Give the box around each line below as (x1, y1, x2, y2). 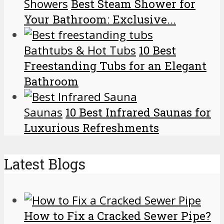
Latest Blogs (4, 154, 85, 173)
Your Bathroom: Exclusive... (24, 11, 176, 26)
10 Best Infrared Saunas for (65, 104, 211, 119)
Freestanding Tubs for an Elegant (24, 58, 206, 73)
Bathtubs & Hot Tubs (24, 42, 136, 58)
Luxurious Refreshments (24, 120, 159, 135)
